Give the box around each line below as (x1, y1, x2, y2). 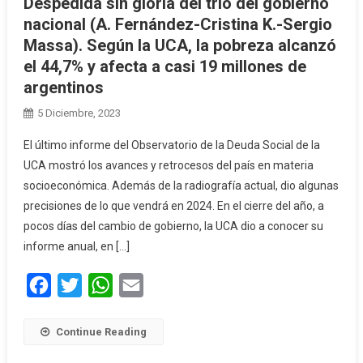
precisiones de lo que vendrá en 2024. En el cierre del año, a (23, 199, 324, 212)
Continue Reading (55, 325, 147, 338)
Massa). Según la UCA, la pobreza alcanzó (23, 35, 336, 55)
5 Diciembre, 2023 (36, 106, 121, 119)
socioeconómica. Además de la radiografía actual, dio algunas (23, 178, 339, 192)
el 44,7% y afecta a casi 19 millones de (23, 56, 306, 76)
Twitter (81, 276, 122, 293)
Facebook (50, 276, 107, 293)
